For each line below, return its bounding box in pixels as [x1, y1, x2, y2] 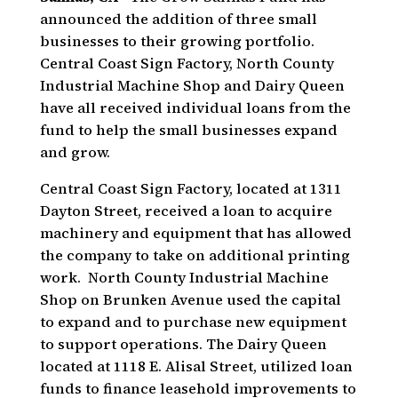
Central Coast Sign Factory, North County [39, 53, 334, 73]
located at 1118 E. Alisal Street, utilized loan [39, 356, 353, 376]
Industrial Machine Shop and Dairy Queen [39, 76, 345, 95]
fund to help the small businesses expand [39, 120, 338, 139]
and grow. [39, 142, 110, 162]
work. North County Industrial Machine [39, 267, 329, 287]
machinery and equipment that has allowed [39, 223, 352, 243]
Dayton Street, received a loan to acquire [39, 201, 332, 220]
